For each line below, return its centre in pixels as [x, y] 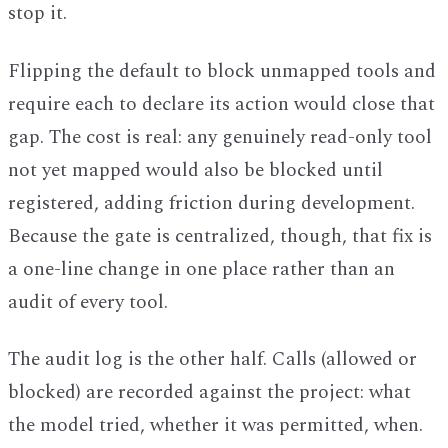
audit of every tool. [88, 302]
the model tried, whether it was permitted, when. [215, 426]
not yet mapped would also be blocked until [195, 170]
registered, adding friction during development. [211, 203]
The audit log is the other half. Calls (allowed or [212, 360]
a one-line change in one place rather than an [201, 269]
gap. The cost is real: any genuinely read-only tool [220, 137]
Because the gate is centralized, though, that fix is [220, 236]
